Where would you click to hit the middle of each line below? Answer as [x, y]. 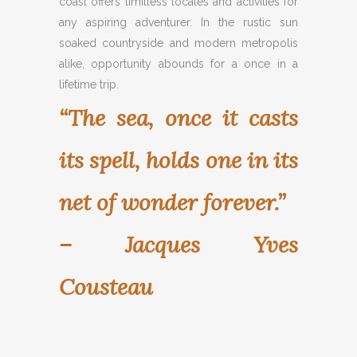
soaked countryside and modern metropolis [178, 43]
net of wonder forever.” [172, 202]
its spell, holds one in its [178, 160]
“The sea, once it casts [178, 118]
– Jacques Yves [178, 245]
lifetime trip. [89, 84]
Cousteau [106, 287]
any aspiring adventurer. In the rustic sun [178, 22]
